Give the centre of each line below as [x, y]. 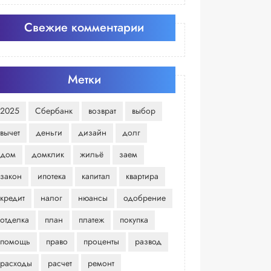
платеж [91, 220]
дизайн [92, 133]
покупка [134, 220]
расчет [60, 263]
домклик [47, 155]
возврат [102, 111]
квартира [142, 176]
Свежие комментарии [84, 28]
